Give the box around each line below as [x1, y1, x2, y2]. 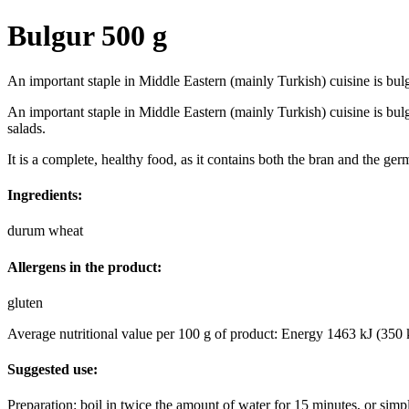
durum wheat [7, 223, 83, 239]
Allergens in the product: [7, 258, 162, 275]
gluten [7, 294, 43, 310]
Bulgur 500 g [7, 19, 167, 53]
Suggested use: [7, 362, 98, 378]
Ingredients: [7, 187, 82, 204]
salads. [7, 120, 46, 136]
